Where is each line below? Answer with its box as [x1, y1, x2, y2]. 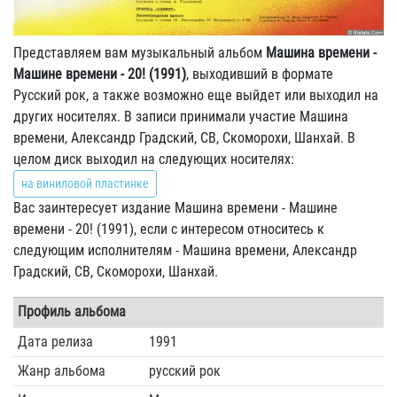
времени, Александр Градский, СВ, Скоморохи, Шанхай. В [13, 129, 355, 146]
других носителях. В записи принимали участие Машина [13, 108, 348, 125]
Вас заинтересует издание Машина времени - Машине [13, 199, 338, 216]
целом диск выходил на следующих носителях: [13, 151, 294, 167]
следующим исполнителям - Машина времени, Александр [13, 242, 357, 259]
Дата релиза [17, 333, 93, 350]
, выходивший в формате [186, 66, 333, 82]
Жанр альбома [17, 362, 105, 379]
